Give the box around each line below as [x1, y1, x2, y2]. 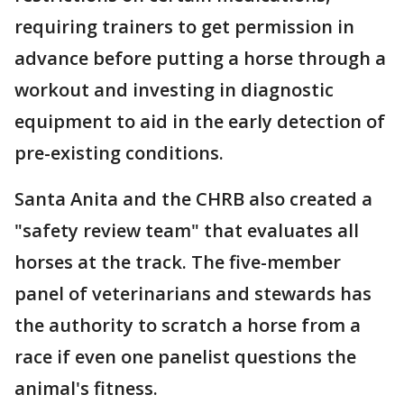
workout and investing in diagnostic [14, 78, 334, 103]
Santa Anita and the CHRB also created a [14, 187, 372, 212]
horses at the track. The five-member [14, 250, 341, 275]
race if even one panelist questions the [14, 344, 356, 370]
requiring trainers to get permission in [14, 14, 354, 40]
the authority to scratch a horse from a [14, 313, 361, 338]
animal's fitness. [14, 376, 158, 401]
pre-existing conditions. [14, 141, 224, 166]
